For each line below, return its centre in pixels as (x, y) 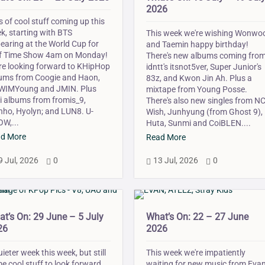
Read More (166, 138)
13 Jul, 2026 (176, 161)
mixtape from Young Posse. (197, 90)
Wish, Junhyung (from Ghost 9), (205, 112)
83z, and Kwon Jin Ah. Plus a (199, 78)
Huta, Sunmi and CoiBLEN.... (199, 123)
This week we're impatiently (196, 253)
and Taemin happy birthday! (198, 45)
